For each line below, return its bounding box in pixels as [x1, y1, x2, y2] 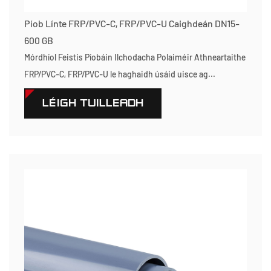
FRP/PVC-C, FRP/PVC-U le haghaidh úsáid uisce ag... [24, 69, 215, 79]
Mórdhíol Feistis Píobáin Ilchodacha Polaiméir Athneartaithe [24, 52, 246, 62]
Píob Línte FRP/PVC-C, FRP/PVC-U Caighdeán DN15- [24, 18, 240, 29]
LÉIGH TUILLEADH [42, 97, 143, 109]
